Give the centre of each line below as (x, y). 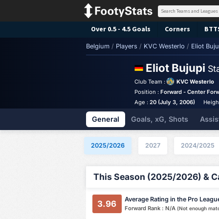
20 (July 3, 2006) (173, 102)
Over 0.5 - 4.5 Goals (121, 29)
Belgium (98, 46)
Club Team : (150, 82)
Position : (148, 92)
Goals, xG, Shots (160, 119)
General (106, 119)
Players (127, 46)
